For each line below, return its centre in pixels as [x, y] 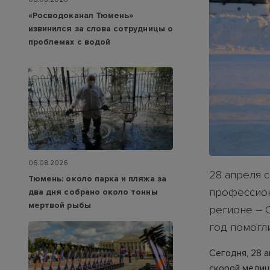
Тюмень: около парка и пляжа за [97, 178]
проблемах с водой [70, 42]
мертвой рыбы [60, 205]
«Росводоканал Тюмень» [81, 16]
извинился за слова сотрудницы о [101, 29]
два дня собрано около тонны [93, 192]
